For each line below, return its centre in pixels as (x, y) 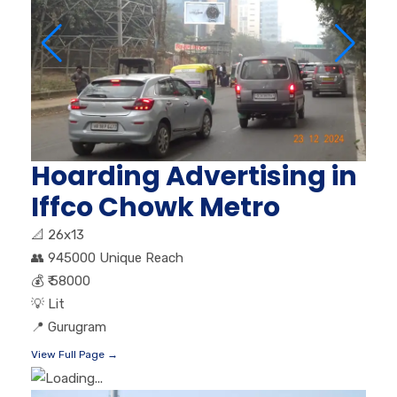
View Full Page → (74, 354)
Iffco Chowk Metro (156, 207)
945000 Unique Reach (116, 257)
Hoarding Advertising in (194, 176)
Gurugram (77, 327)
